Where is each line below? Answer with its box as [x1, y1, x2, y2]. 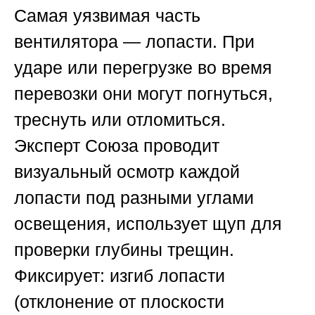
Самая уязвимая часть [14, 6, 200, 26]
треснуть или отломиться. [14, 110, 226, 130]
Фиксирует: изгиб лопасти [14, 266, 225, 286]
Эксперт [14, 136, 85, 156]
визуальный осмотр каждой [14, 162, 240, 182]
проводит [139, 136, 219, 156]
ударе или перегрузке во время [14, 58, 272, 78]
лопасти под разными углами [14, 188, 254, 208]
